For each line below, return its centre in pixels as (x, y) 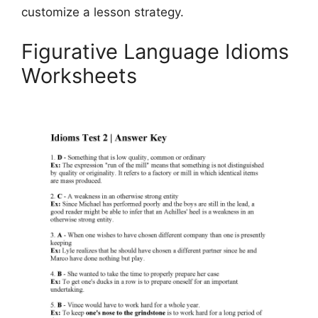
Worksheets (79, 75)
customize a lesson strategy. (103, 12)
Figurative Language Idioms (155, 51)
